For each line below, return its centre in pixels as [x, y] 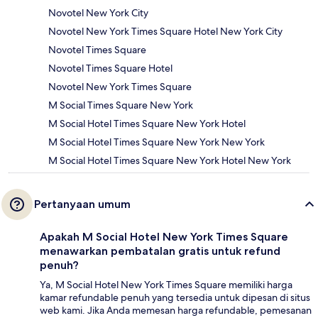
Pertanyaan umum [82, 204]
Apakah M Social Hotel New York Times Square [164, 237]
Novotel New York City [98, 13]
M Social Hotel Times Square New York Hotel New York [170, 161]
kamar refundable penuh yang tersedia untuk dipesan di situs [175, 298]
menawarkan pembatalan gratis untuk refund [160, 251]
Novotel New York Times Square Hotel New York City [165, 32]
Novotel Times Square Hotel [110, 68]
